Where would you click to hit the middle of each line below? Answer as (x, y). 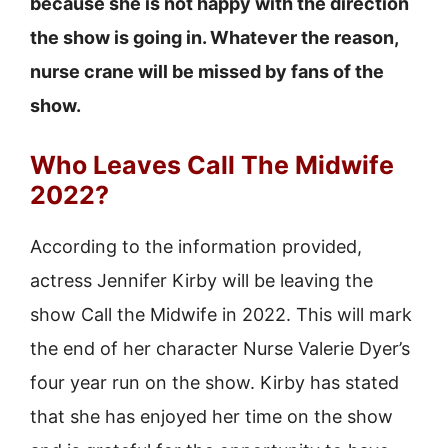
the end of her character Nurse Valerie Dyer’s (220, 348)
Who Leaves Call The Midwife (212, 165)
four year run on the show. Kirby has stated (214, 382)
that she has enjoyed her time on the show (211, 416)
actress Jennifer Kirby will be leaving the (201, 280)
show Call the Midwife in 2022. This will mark (221, 314)
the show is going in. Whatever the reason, (214, 37)
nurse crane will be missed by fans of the (207, 71)
